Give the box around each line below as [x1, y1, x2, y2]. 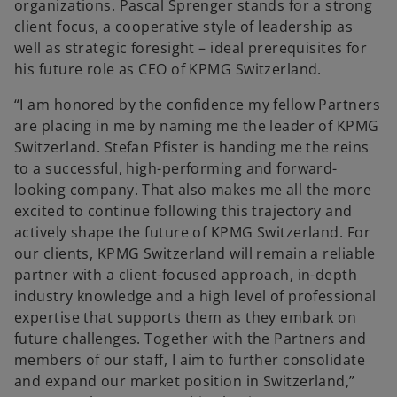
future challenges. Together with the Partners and [14, 328, 367, 348]
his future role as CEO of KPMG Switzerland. [14, 58, 322, 79]
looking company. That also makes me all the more [14, 179, 372, 199]
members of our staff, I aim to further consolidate [14, 349, 366, 370]
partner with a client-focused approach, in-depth [14, 264, 358, 284]
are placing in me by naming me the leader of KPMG [14, 115, 379, 136]
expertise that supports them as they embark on [14, 307, 357, 327]
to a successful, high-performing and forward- [14, 158, 338, 178]
